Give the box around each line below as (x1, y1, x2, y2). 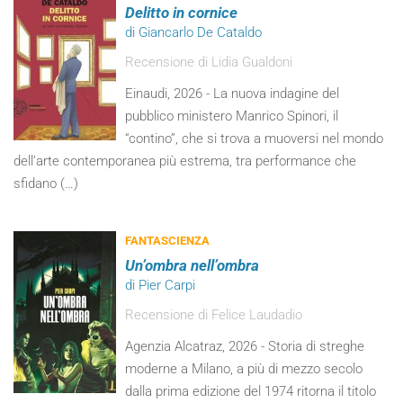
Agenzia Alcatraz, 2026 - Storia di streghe (125, 338, 365, 354)
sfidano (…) (13, 175, 78, 192)
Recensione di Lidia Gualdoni (125, 54, 293, 70)
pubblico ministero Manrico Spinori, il (125, 108, 339, 124)
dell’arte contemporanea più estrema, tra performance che (13, 153, 356, 169)
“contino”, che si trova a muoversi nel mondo (125, 130, 384, 147)
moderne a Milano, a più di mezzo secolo (125, 361, 363, 377)
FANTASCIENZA (125, 234, 210, 247)
